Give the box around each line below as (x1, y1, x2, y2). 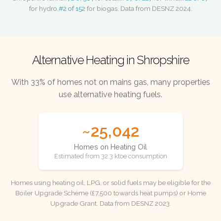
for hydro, (29, 4, 59, 13)
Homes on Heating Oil (74, 142, 147, 151)
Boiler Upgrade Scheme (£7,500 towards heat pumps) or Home (15, 188, 206, 197)
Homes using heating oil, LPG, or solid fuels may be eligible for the (10, 178, 211, 186)
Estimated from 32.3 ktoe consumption (54, 152, 167, 160)
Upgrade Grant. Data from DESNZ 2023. (50, 199, 171, 207)
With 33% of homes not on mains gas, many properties (11, 77, 210, 87)
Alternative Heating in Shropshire (32, 53, 189, 68)
